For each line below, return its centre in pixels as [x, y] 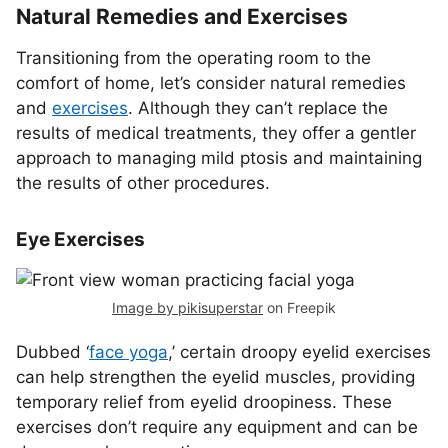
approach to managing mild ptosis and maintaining [219, 158]
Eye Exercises [80, 239]
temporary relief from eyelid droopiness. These [204, 402]
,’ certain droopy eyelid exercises [299, 352]
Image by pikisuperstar [187, 307]
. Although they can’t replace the [258, 108]
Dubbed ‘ [52, 352]
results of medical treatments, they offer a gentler [216, 133]
